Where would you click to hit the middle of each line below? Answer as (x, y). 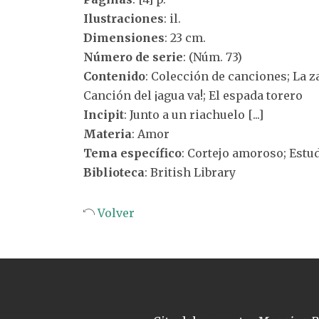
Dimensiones (124, 38)
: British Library (190, 172)
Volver (115, 213)
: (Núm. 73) (213, 57)
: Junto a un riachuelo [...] (194, 115)
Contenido (114, 76)
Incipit (104, 115)
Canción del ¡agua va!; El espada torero (193, 95)
